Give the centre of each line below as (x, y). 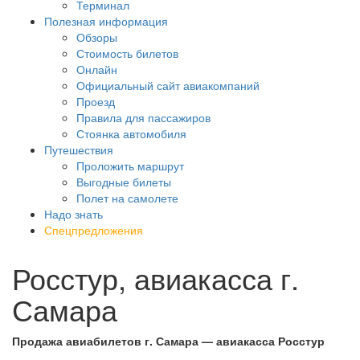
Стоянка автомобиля (131, 133)
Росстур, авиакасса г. (155, 278)
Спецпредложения (94, 230)
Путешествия (79, 149)
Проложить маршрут (130, 166)
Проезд (96, 101)
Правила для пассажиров (143, 117)
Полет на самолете (127, 198)
